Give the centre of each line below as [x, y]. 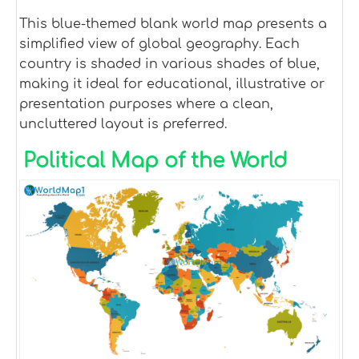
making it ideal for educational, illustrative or [172, 84]
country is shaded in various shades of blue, [169, 64]
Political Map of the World [155, 161]
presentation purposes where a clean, [146, 104]
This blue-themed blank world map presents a [173, 24]
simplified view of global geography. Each [159, 44]
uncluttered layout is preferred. [123, 124]
